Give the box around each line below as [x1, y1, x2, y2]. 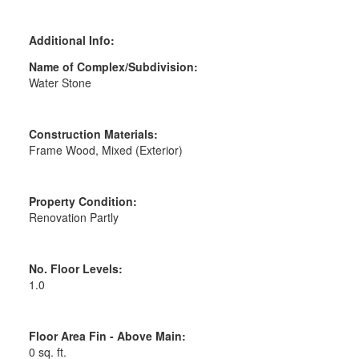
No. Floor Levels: [28, 260, 123, 276]
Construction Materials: [28, 125, 158, 142]
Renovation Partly [28, 208, 119, 225]
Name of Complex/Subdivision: [28, 58, 198, 75]
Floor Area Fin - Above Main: [28, 327, 186, 344]
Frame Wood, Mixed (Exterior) [28, 141, 183, 158]
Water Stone [28, 74, 91, 91]
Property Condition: [28, 192, 137, 209]
